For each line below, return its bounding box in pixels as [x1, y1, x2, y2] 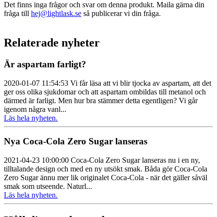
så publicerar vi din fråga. [81, 9, 161, 18]
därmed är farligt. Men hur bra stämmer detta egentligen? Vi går [4, 96, 198, 105]
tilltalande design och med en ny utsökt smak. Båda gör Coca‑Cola [4, 165, 207, 173]
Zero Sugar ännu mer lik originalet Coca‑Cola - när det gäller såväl [4, 173, 207, 182]
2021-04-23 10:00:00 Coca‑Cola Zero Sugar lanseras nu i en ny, [4, 156, 200, 165]
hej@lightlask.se [31, 9, 81, 18]
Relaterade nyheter [4, 36, 100, 49]
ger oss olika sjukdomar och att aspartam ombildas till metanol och [4, 87, 206, 96]
